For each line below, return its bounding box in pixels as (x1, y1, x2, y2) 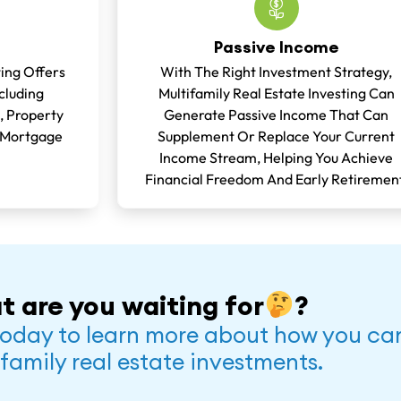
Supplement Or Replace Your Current (158, 127, 396, 145)
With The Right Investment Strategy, (160, 63, 393, 81)
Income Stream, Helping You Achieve (159, 149, 394, 166)
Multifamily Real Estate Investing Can (158, 84, 395, 102)
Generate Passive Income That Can (164, 106, 389, 124)
